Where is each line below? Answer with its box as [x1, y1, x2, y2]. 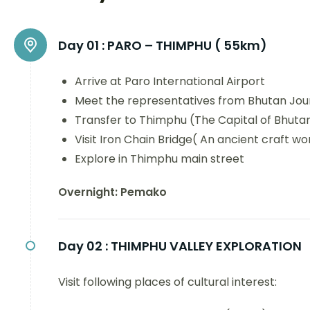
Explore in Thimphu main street [75, 151, 244, 167]
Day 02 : [58, 237, 108, 255]
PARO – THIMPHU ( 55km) [107, 37, 267, 54]
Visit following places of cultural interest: [58, 274, 277, 290]
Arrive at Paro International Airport [75, 73, 265, 89]
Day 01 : [58, 37, 104, 54]
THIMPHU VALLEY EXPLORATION [111, 237, 302, 255]
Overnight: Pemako [58, 184, 167, 200]
